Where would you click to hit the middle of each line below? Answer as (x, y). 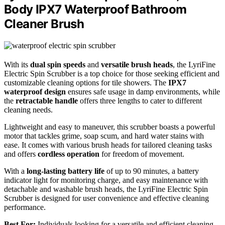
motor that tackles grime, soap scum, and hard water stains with (104, 136)
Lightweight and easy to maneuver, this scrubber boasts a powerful (109, 127)
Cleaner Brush (44, 24)
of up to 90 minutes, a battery (152, 171)
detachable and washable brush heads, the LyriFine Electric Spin (106, 189)
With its (17, 65)
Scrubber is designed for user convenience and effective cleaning (106, 198)
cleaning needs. (28, 110)
